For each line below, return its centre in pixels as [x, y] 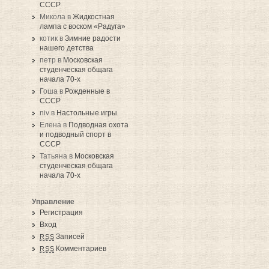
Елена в [54, 125]
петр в [51, 60]
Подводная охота [98, 125]
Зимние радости [93, 38]
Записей [70, 236]
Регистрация [61, 212]
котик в [52, 38]
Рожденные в [87, 91]
